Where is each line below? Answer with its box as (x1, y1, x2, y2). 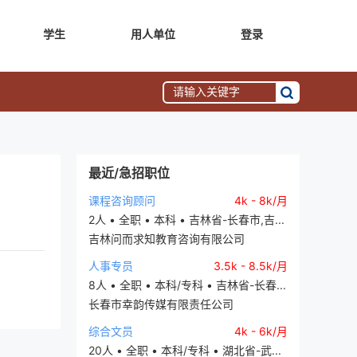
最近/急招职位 (88, 165, 170, 181)
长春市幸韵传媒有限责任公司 (88, 297, 233, 311)
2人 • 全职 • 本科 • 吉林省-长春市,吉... (88, 213, 284, 226)
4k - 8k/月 (234, 194, 288, 207)
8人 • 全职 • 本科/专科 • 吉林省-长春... (88, 278, 286, 292)
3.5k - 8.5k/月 (214, 259, 288, 273)
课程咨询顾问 (88, 194, 155, 207)
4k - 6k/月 (234, 324, 288, 338)
